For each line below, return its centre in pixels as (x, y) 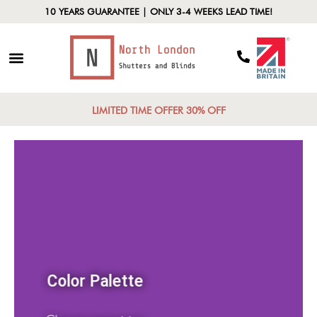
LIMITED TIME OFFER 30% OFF (158, 110)
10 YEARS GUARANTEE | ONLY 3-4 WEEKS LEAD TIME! (158, 11)
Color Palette (101, 281)
